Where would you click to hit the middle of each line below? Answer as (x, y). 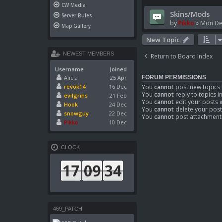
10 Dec (118, 122)
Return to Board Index (182, 56)
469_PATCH (67, 209)
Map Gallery (76, 26)
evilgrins (76, 96)
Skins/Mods (190, 14)
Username (69, 69)
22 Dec (118, 113)
